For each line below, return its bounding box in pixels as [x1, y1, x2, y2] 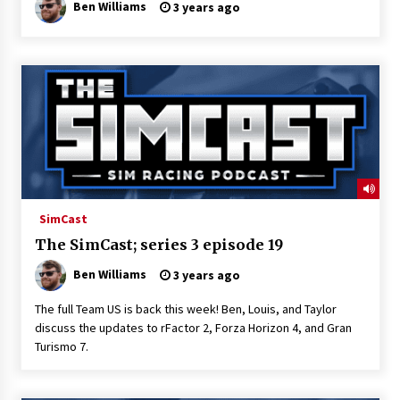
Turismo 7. [34, 337, 88, 354]
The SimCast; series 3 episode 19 [34, 235, 283, 254]
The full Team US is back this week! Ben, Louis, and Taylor [34, 300, 337, 317]
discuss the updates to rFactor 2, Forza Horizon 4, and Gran [34, 319, 352, 336]
